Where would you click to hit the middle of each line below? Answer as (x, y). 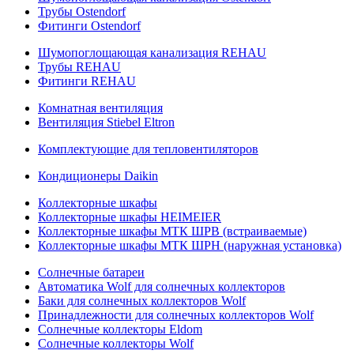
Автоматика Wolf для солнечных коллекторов (162, 286)
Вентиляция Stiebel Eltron (106, 122)
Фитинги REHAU (87, 81)
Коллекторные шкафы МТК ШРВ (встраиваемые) (172, 231)
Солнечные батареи (91, 272)
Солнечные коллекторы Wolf (116, 343)
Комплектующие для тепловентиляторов (148, 149)
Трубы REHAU (79, 67)
